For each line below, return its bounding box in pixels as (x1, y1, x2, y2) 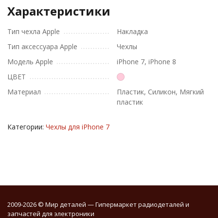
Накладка (117, 27, 148, 36)
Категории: (7, 122, 46, 131)
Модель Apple (7, 57, 53, 66)
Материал (7, 87, 41, 96)
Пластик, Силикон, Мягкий (117, 87, 204, 96)
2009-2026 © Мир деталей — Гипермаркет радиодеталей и (7, 200, 189, 209)
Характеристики (7, 3, 110, 19)
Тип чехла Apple (7, 27, 60, 36)
